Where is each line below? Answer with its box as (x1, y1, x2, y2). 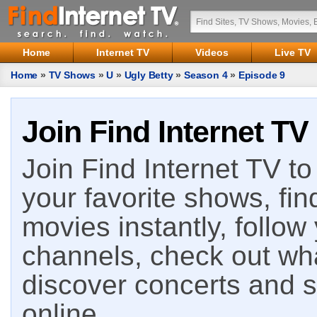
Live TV (275, 47, 311, 58)
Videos (195, 47, 229, 58)
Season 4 (184, 69, 228, 81)
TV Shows (48, 69, 96, 81)
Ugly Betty (124, 69, 173, 81)
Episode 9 (238, 69, 286, 81)
